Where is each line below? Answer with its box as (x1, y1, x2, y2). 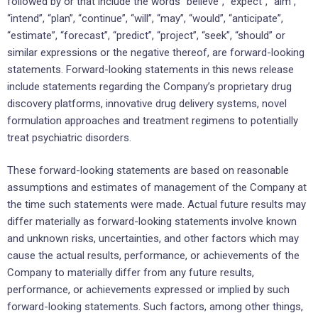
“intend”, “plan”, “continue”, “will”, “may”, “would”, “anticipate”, (7, 11, 283, 25)
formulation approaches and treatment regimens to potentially (7, 114, 298, 127)
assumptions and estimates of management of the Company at (7, 181, 307, 194)
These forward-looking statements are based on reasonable (7, 164, 289, 177)
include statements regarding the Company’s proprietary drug (7, 79, 292, 93)
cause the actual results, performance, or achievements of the (7, 249, 300, 263)
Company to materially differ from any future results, (7, 266, 254, 280)
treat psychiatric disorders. (7, 131, 131, 144)
